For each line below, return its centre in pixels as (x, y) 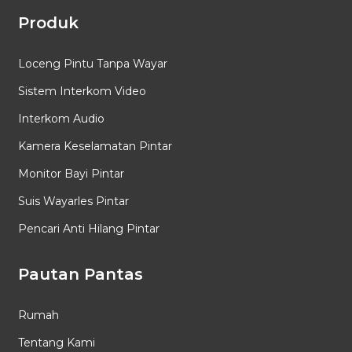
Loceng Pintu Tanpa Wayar (92, 63)
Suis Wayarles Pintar (73, 201)
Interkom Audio (61, 118)
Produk (48, 22)
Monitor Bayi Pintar (71, 173)
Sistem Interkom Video (82, 91)
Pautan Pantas (80, 274)
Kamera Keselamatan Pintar (95, 146)
